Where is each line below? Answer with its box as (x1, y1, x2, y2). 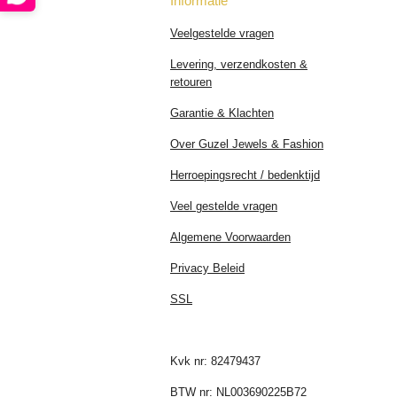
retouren (170, 75, 212, 89)
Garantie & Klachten (170, 106, 274, 120)
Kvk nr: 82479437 (170, 354, 261, 368)
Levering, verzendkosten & (170, 58, 307, 71)
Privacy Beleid (170, 261, 245, 275)
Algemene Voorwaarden (170, 230, 291, 244)
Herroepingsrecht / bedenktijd (170, 168, 320, 182)
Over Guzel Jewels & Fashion (170, 137, 323, 151)
